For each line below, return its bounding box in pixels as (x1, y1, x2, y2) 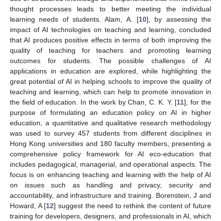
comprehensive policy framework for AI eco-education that (10, 149, 211, 158)
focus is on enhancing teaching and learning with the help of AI (10, 170, 211, 179)
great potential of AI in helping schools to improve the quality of (10, 77, 211, 85)
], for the (184, 98, 212, 106)
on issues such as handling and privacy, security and (10, 181, 211, 189)
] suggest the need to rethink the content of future (54, 201, 212, 210)
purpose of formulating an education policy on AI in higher (10, 108, 211, 116)
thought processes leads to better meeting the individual (10, 4, 211, 13)
